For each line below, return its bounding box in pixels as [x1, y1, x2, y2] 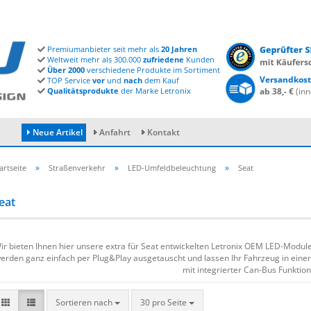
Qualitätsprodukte [47, 85, 119, 96]
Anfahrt [99, 126, 131, 138]
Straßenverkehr [49, 162, 106, 173]
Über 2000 [47, 65, 85, 75]
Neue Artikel [31, 126, 83, 138]
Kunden [184, 54, 215, 65]
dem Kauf [142, 75, 179, 85]
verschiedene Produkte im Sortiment [85, 65, 220, 75]
